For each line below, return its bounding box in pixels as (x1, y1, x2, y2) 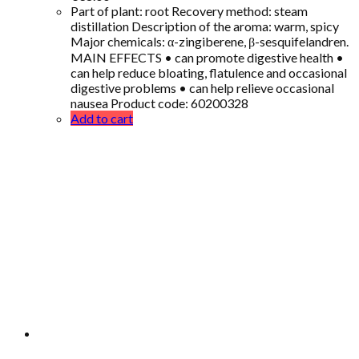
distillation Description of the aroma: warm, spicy (71, 18, 339, 34)
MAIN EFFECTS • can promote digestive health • (71, 49, 344, 65)
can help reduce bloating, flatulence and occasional (71, 64, 347, 80)
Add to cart (71, 110, 133, 126)
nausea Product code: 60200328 (71, 95, 248, 111)
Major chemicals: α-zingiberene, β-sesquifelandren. (71, 33, 349, 49)
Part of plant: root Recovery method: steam (71, 2, 308, 18)
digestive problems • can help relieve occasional (71, 79, 334, 95)
